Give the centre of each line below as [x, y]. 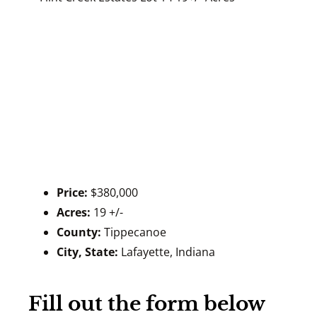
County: [79, 232]
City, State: [87, 252]
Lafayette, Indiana [168, 252]
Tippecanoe [135, 232]
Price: [72, 192]
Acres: [74, 212]
